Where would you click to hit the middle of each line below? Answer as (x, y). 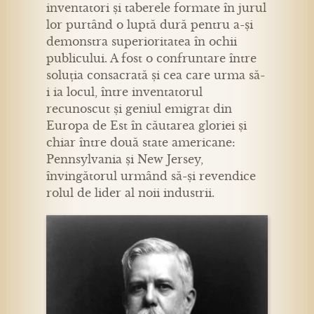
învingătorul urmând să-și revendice (151, 176)
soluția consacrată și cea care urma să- (156, 75)
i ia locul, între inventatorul (124, 91)
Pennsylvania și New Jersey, (125, 159)
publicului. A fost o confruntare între (151, 58)
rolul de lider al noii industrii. (130, 192)
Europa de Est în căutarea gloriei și (146, 125)
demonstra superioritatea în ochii (142, 41)
